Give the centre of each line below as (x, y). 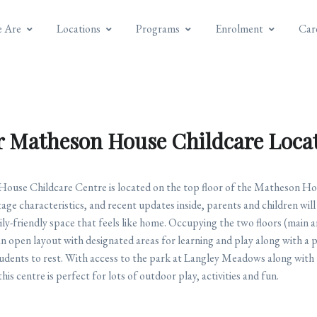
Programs (158, 29)
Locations (79, 29)
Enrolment (239, 29)
